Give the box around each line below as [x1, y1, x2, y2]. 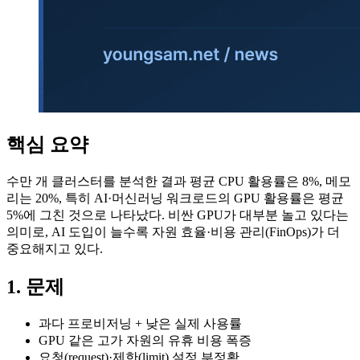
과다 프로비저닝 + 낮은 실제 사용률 [39, 316, 242, 330]
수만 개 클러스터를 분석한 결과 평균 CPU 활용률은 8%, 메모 [6, 174, 351, 188]
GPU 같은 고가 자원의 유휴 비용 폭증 [39, 333, 252, 347]
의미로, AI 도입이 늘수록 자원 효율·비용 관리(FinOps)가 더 [6, 224, 340, 239]
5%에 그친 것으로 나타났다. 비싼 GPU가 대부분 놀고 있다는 [6, 207, 349, 222]
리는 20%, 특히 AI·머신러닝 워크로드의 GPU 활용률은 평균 [6, 190, 344, 205]
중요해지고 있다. [6, 241, 103, 256]
